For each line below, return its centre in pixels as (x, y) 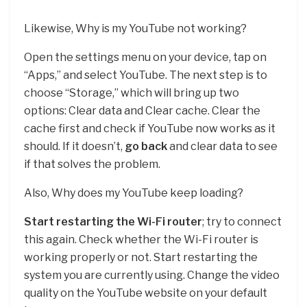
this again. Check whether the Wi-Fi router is (141, 240)
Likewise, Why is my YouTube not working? (135, 29)
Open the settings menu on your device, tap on (145, 58)
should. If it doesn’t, (74, 147)
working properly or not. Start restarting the (141, 258)
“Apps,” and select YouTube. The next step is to (146, 75)
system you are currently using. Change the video (152, 275)
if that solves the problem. (92, 164)
